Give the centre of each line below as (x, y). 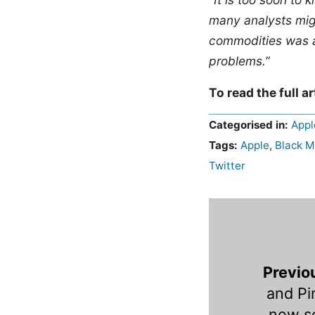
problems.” (239, 60)
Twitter (227, 165)
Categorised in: (249, 124)
